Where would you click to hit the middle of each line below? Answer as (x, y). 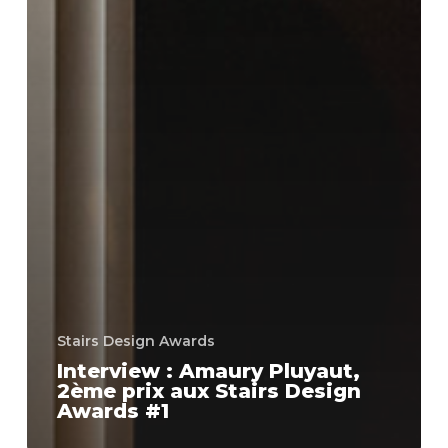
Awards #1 (112, 411)
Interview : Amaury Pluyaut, (208, 371)
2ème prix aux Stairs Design (208, 391)
